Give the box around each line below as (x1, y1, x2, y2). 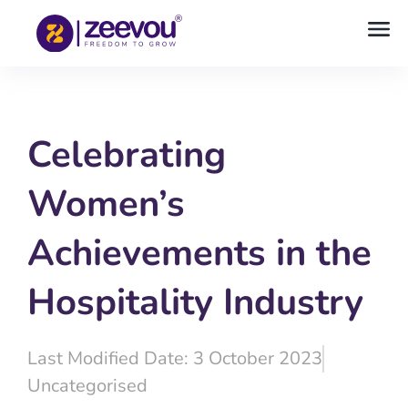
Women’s (27, 179, 185, 229)
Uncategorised (27, 373, 148, 398)
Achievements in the (27, 229, 372, 278)
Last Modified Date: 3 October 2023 (27, 346, 322, 371)
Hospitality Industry (27, 278, 363, 327)
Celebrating (27, 130, 226, 179)
